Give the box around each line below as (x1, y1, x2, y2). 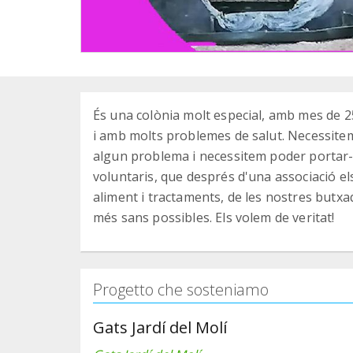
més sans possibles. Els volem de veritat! (93, 208, 335, 226)
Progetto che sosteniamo (93, 278, 269, 300)
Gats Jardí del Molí (93, 316, 227, 338)
